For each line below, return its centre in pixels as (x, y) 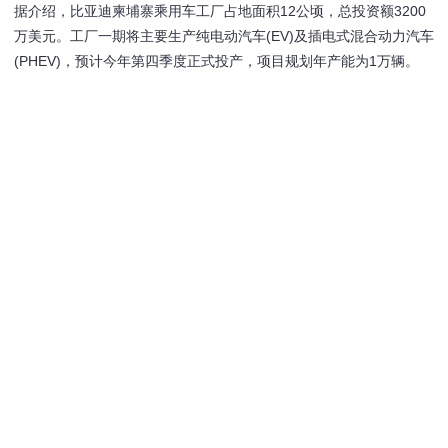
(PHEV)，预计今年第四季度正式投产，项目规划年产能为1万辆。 (216, 61)
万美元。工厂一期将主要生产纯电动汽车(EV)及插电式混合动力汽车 (224, 36)
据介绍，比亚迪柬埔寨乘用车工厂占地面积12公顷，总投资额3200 (220, 11)
